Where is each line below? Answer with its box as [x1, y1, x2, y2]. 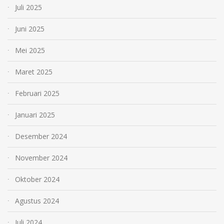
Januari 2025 [15, 110, 55, 120]
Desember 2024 [15, 131, 67, 141]
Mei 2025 [15, 45, 45, 55]
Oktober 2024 [15, 174, 59, 184]
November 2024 [15, 153, 67, 163]
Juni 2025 [15, 24, 44, 34]
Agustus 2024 [15, 196, 59, 206]
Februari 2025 [15, 88, 59, 98]
